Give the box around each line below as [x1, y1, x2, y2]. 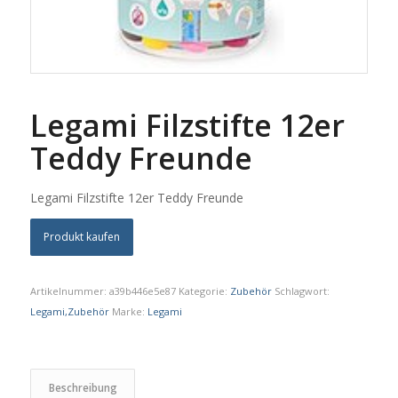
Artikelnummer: [29, 283, 109, 298]
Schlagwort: [274, 283, 330, 298]
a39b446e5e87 [108, 283, 176, 298]
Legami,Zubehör [29, 304, 109, 318]
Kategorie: [178, 283, 230, 298]
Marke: [111, 304, 147, 318]
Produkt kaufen [43, 228, 120, 244]
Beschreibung [48, 380, 117, 394]
